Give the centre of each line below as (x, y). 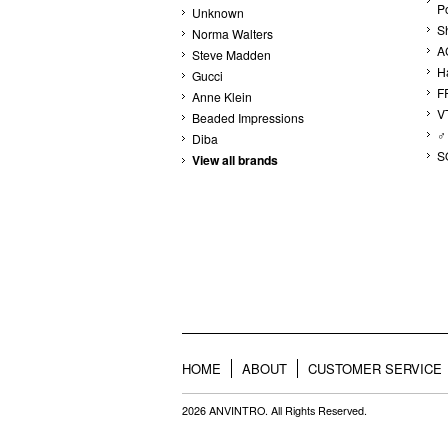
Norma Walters (232, 33)
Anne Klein (222, 96)
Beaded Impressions (248, 117)
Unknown (218, 12)
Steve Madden (231, 54)
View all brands (235, 160)
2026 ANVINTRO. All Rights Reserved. (274, 410)
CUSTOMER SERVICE (375, 368)
